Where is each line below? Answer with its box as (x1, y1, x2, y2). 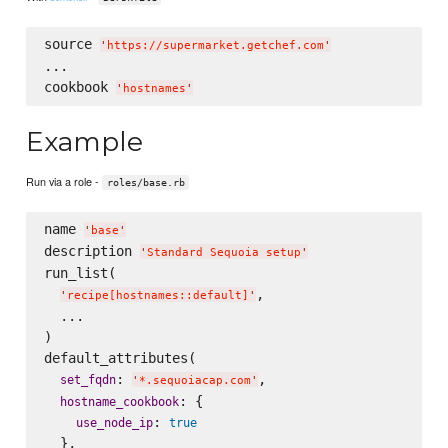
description (43, 243, 140, 260)
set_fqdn (59, 372, 116, 388)
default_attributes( (43, 350, 196, 367)
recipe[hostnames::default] (66, 289, 249, 303)
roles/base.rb (106, 177, 185, 189)
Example (26, 124, 144, 158)
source (43, 36, 100, 53)
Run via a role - (26, 173, 103, 190)
